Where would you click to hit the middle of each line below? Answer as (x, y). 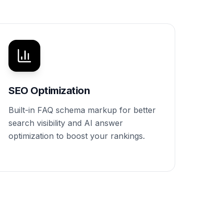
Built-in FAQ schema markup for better (82, 110)
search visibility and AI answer (66, 123)
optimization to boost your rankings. (77, 136)
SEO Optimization (49, 91)
